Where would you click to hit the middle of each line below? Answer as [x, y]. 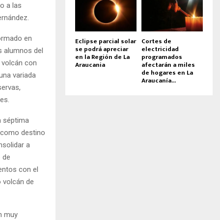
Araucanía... [159, 80]
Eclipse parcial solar [106, 41]
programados [162, 57]
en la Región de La [102, 57]
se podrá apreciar [102, 49]
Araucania [90, 65]
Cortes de [156, 41]
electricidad [160, 49]
